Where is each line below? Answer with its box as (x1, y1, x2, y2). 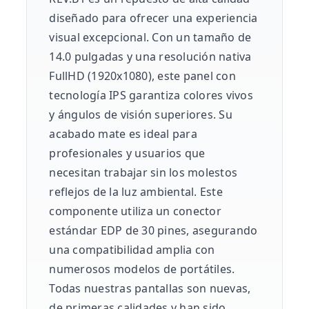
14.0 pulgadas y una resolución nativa (49, 49, 252, 65)
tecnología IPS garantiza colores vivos (49, 88, 253, 103)
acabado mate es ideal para (49, 126, 197, 142)
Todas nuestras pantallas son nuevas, (49, 281, 251, 297)
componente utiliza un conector (49, 203, 221, 219)
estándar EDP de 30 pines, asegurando (49, 223, 258, 239)
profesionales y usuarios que (49, 146, 206, 161)
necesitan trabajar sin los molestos (49, 165, 238, 181)
